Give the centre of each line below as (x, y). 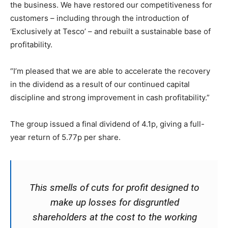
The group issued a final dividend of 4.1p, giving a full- (107, 124)
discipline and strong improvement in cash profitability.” (110, 98)
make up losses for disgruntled (115, 203)
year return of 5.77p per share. (65, 137)
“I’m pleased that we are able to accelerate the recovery (110, 71)
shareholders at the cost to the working (115, 217)
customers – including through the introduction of (99, 18)
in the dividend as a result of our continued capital (100, 84)
